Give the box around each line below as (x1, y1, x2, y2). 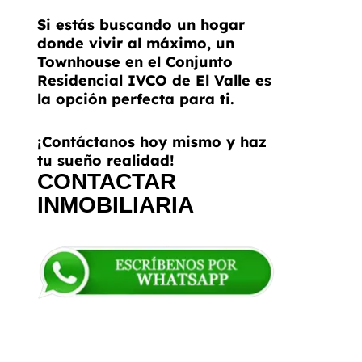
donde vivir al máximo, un (37, 34, 234, 53)
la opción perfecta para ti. (37, 90, 234, 108)
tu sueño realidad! (37, 151, 175, 170)
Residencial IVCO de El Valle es (37, 71, 271, 90)
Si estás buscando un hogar (37, 15, 245, 34)
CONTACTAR (37, 169, 176, 194)
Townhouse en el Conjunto (37, 53, 233, 71)
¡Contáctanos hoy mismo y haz (37, 133, 267, 151)
